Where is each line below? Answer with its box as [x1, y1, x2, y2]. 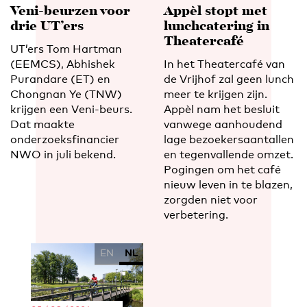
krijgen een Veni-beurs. [10, 102, 132, 116]
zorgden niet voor [164, 193, 258, 206]
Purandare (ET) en [10, 72, 110, 86]
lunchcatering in [164, 16, 269, 38]
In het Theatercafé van [164, 57, 285, 71]
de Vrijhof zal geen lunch [164, 72, 294, 86]
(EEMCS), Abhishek [10, 57, 115, 71]
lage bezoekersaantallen [164, 132, 294, 146]
